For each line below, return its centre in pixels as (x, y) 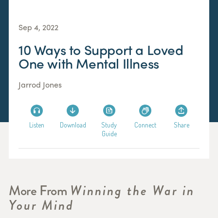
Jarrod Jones (40, 85)
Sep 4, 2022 (38, 27)
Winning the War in (132, 191)
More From (39, 191)
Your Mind (41, 205)
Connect (145, 125)
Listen (36, 125)
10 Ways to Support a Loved (101, 49)
